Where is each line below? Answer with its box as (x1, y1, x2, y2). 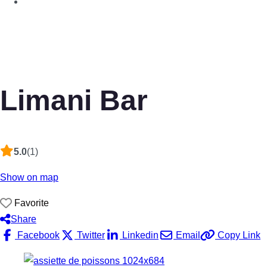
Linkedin (120, 230, 159, 241)
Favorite (14, 198, 49, 209)
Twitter (74, 230, 105, 241)
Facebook (15, 230, 60, 241)
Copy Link (215, 230, 260, 241)
